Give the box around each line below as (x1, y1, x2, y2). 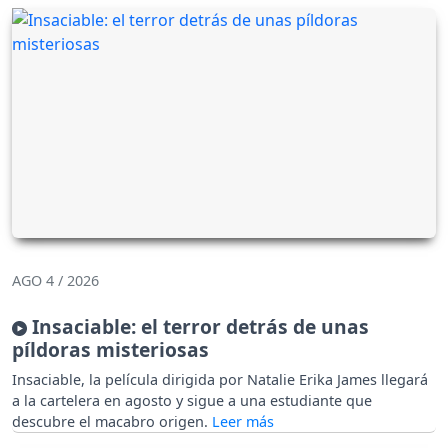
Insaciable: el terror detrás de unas (27, 312, 369, 340)
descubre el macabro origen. (12, 411, 212, 431)
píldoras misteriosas (12, 335, 209, 363)
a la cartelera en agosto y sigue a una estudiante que (12, 390, 372, 410)
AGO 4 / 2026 (12, 270, 99, 290)
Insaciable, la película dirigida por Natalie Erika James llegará (12, 369, 428, 389)
